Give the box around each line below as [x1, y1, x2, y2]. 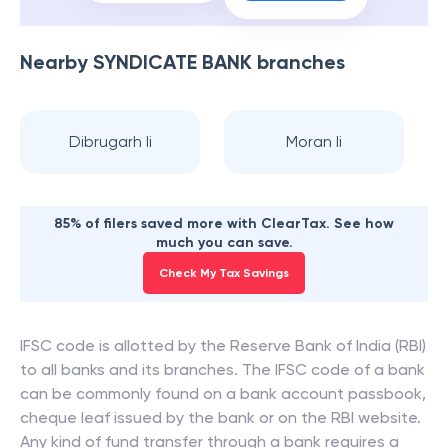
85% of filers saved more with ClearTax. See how [54, 215, 394, 232]
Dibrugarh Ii [68, 132, 152, 151]
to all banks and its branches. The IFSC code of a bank [20, 360, 425, 379]
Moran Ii [286, 132, 342, 151]
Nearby [20, 50, 93, 74]
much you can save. [155, 234, 293, 251]
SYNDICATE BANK [93, 50, 252, 74]
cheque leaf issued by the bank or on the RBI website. [20, 408, 421, 427]
